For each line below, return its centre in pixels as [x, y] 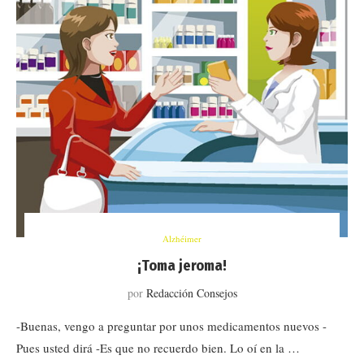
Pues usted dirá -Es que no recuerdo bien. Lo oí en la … [158, 348]
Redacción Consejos [191, 293]
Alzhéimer [182, 238]
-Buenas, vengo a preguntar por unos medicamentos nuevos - [171, 326]
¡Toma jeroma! [182, 266]
